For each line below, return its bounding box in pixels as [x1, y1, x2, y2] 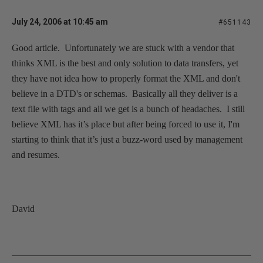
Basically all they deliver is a [132, 88, 238, 99]
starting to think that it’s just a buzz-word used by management [12, 134, 242, 144]
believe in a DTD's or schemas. [12, 88, 127, 99]
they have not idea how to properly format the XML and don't [12, 73, 240, 83]
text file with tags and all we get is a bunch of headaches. [12, 103, 222, 114]
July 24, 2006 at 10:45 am [12, 16, 108, 26]
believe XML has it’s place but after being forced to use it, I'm [12, 119, 240, 129]
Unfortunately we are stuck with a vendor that [65, 42, 234, 53]
